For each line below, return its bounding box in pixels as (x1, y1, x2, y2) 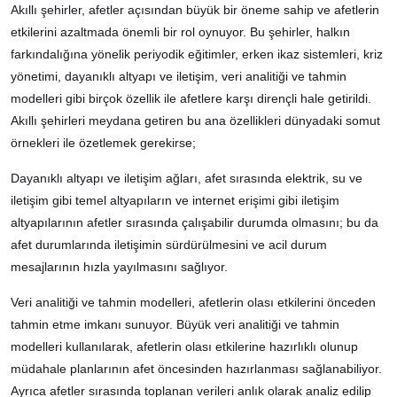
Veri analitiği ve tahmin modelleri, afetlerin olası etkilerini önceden (11, 294, 376, 309)
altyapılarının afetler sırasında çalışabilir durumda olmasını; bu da (11, 214, 378, 230)
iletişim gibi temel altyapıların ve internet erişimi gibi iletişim (11, 192, 339, 207)
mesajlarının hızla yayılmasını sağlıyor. (11, 259, 228, 274)
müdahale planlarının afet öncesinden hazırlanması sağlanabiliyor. (11, 361, 382, 376)
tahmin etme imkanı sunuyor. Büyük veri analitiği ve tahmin (11, 316, 339, 331)
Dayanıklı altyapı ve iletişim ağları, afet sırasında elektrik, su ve (11, 170, 362, 185)
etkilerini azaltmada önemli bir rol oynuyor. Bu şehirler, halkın (11, 24, 350, 39)
